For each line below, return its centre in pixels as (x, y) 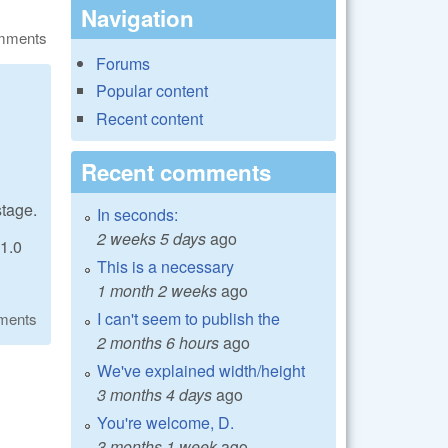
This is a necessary (165, 266)
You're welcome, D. (165, 422)
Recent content (149, 118)
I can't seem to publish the (188, 318)
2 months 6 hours (158, 342)
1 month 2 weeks (157, 290)
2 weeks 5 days (151, 238)
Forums (123, 64)
